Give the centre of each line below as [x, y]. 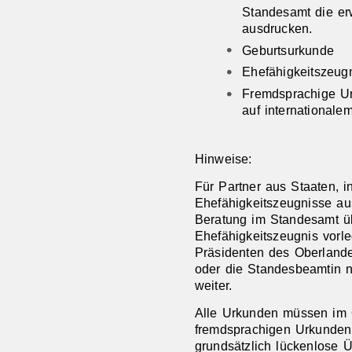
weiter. [213, 286]
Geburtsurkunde [288, 50]
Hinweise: [223, 159]
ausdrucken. [277, 28]
